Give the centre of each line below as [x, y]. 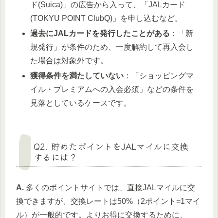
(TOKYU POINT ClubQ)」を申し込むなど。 [107, 18]
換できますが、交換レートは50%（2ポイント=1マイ [108, 201]
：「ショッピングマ [159, 76]
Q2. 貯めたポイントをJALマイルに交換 [111, 146]
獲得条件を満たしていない [77, 76]
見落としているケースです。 [81, 103]
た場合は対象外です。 [69, 60]
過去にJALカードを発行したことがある [100, 33]
